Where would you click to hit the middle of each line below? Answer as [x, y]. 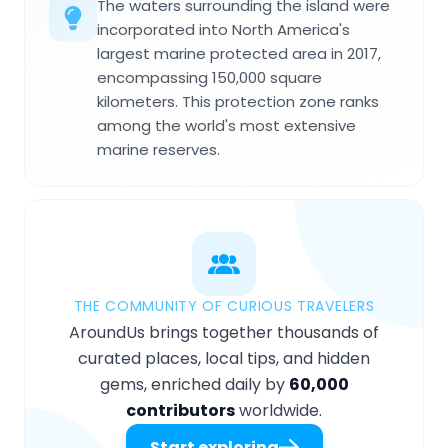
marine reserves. [158, 150]
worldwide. [278, 411]
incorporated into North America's [223, 30]
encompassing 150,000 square [209, 78]
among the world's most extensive [226, 126]
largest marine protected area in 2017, [239, 54]
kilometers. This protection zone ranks [238, 102]
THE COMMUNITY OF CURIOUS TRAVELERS [224, 306]
